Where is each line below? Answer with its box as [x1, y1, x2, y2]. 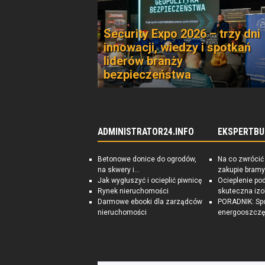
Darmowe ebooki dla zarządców [98, 198, 202, 206]
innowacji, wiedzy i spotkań [104, 40, 251, 54]
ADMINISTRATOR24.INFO [98, 127, 194, 137]
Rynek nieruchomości [98, 187, 169, 195]
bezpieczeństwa [104, 67, 191, 82]
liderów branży [104, 54, 183, 68]
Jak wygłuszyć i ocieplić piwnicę [98, 176, 202, 185]
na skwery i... [98, 166, 140, 174]
